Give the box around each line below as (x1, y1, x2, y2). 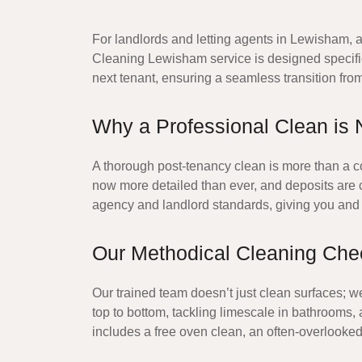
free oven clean (154, 325, 242, 339)
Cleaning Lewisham (92, 52, 207, 65)
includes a (92, 325, 154, 339)
